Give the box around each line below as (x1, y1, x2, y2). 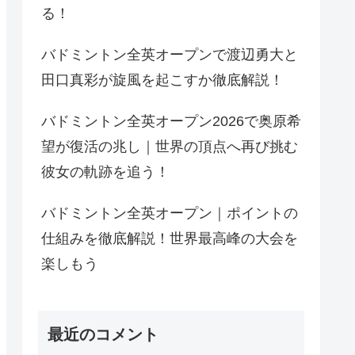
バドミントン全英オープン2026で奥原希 (41, 113, 301, 130)
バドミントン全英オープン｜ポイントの (41, 205, 298, 222)
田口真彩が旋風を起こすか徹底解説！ (41, 72, 284, 89)
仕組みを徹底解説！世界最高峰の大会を (41, 231, 298, 247)
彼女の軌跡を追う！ (41, 164, 170, 181)
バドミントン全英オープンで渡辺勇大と (41, 47, 298, 63)
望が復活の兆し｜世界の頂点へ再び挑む (41, 139, 298, 155)
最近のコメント (48, 325, 158, 343)
